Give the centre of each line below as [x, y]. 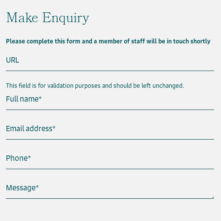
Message [21, 188]
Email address [29, 129]
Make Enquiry [47, 20]
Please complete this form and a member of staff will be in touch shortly [108, 41]
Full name [22, 99]
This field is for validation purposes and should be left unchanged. [95, 86]
